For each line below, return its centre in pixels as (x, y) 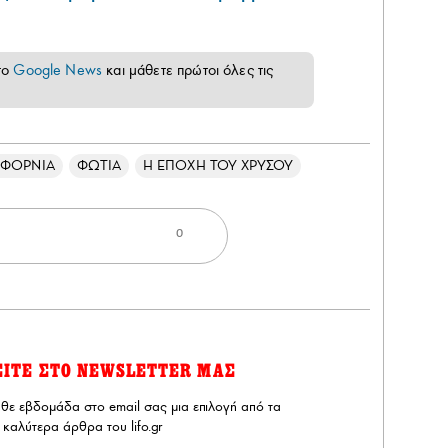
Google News (58, 69)
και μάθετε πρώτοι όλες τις (188, 69)
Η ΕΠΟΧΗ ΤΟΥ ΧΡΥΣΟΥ (218, 165)
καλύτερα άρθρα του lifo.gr (82, 426)
